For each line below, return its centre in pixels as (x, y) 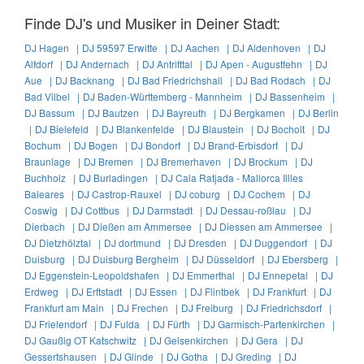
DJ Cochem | (264, 194)
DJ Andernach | (102, 64)
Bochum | (48, 145)
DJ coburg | (202, 194)
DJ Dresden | (205, 243)
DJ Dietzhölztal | (63, 243)
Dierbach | (50, 227)
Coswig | (46, 210)
